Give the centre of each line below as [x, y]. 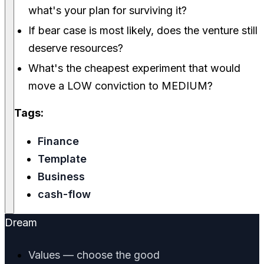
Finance [58, 141]
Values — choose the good [94, 255]
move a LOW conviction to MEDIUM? [121, 86]
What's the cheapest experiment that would [134, 68]
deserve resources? [76, 48]
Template [62, 159]
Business [61, 177]
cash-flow [64, 194]
